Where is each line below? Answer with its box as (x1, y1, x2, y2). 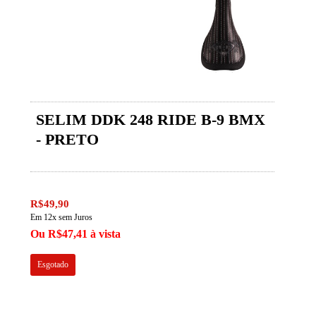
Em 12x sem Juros (30, 212, 93, 222)
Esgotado (37, 259, 69, 269)
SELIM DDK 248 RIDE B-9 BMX (36, 110, 266, 128)
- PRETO (36, 130, 99, 148)
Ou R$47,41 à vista (30, 227, 121, 240)
